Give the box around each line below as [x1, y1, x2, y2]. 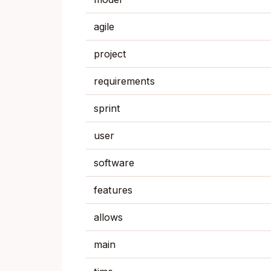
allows [93, 211, 123, 223]
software [93, 156, 134, 169]
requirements [93, 74, 155, 87]
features [93, 183, 132, 196]
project [93, 47, 126, 60]
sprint [93, 102, 120, 114]
